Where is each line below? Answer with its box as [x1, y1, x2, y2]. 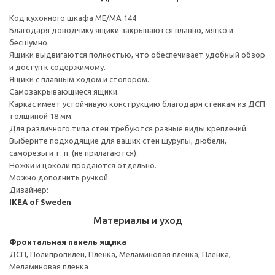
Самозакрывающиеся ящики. [9, 87, 119, 96]
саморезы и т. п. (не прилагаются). [9, 148, 138, 157]
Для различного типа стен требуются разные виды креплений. [9, 123, 248, 133]
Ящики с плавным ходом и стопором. [9, 74, 149, 83]
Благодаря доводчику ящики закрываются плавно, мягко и [9, 25, 233, 34]
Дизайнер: [9, 185, 48, 194]
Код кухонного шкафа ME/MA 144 [9, 13, 136, 22]
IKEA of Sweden [9, 197, 71, 206]
